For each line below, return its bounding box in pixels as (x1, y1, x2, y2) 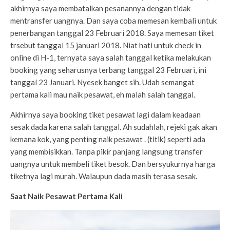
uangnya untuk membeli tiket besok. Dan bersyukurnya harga (10, 159, 215, 169)
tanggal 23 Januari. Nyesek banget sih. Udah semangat (10, 78, 195, 87)
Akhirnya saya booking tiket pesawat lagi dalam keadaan (10, 110, 201, 120)
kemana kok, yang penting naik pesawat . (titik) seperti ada (10, 135, 205, 144)
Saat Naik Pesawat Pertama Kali (10, 191, 123, 201)
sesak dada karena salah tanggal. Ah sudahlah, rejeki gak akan (10, 122, 217, 132)
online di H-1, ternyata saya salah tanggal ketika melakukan (10, 53, 211, 63)
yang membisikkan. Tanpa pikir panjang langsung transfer (10, 147, 203, 157)
